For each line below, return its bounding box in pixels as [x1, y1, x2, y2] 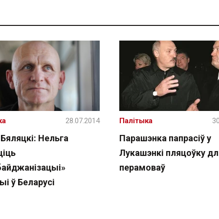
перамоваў [119, 162, 165, 173]
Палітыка [119, 116, 153, 125]
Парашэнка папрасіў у [119, 133, 211, 143]
